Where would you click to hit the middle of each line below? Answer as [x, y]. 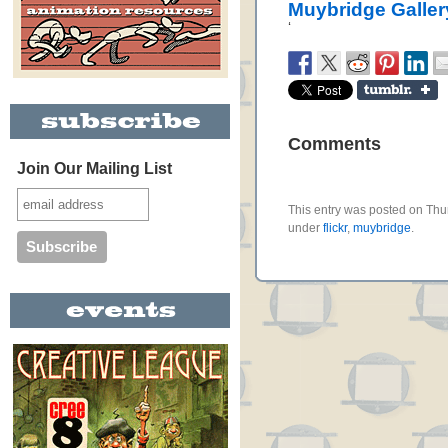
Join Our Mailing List [94, 168]
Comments [334, 144]
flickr [335, 228]
